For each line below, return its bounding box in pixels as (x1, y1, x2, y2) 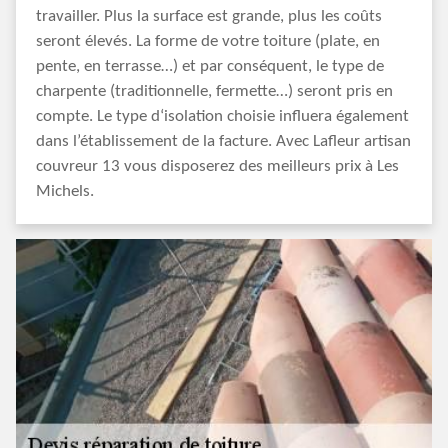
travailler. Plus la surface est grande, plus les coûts (36, 8, 382, 25)
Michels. (36, 183, 94, 200)
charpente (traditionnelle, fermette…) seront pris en (36, 83, 393, 100)
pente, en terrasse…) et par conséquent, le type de (36, 58, 384, 75)
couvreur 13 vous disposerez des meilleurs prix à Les (36, 158, 399, 175)
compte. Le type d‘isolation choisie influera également (36, 108, 409, 125)
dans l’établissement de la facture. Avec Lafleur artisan (36, 133, 411, 150)
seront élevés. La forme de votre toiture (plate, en (36, 33, 380, 50)
